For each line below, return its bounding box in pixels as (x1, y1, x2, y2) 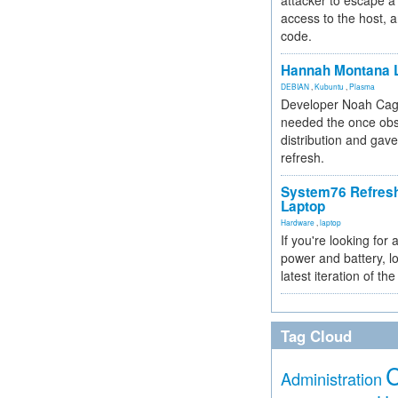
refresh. (281, 148, 324, 166)
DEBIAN (281, 81, 309, 92)
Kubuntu (314, 81, 344, 92)
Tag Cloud (281, 325, 352, 346)
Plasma (349, 81, 375, 92)
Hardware (281, 217, 314, 227)
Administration (281, 367, 382, 390)
